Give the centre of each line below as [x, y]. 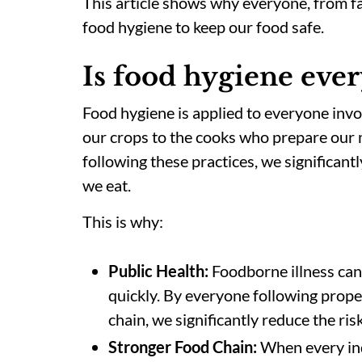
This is [105, 221]
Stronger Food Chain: [183, 347]
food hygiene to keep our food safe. [203, 27]
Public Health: [158, 271]
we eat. [107, 185]
